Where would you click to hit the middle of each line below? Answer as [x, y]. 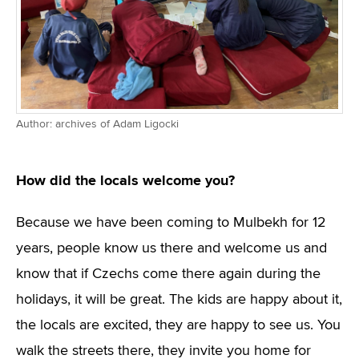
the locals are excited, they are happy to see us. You [178, 325]
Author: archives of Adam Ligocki [97, 124]
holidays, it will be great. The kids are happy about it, [179, 300]
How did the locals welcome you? [125, 180]
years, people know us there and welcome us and [171, 248]
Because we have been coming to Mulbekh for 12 [171, 223]
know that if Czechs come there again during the [168, 274]
